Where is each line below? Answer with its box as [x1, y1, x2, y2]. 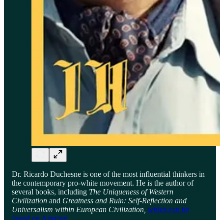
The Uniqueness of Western [89, 187, 173, 196]
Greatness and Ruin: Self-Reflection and [62, 196, 187, 205]
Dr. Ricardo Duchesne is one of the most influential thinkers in [12, 169, 205, 178]
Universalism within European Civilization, [12, 205, 148, 214]
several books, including [12, 187, 89, 196]
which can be [148, 205, 189, 214]
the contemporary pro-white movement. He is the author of [12, 178, 193, 187]
